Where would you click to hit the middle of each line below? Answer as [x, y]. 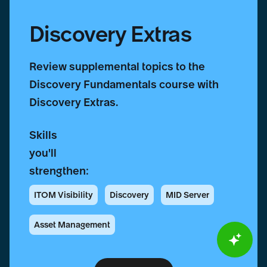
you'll [43, 153]
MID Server [187, 195]
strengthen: [59, 170]
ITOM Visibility [63, 195]
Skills [43, 135]
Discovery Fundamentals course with [124, 84]
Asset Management [72, 224]
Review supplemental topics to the [117, 66]
